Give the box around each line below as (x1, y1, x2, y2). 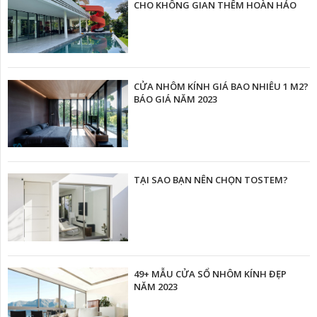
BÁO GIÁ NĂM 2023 (133, 92, 217, 105)
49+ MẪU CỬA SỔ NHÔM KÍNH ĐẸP (133, 267, 287, 280)
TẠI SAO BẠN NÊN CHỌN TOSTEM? (133, 173, 288, 187)
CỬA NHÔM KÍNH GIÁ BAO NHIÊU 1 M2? (133, 79, 309, 93)
